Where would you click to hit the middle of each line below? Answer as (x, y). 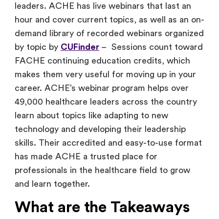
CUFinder (80, 47)
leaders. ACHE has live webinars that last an (103, 6)
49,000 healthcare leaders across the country (106, 102)
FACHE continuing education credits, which (102, 61)
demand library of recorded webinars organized (109, 33)
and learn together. (52, 184)
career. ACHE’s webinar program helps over (102, 88)
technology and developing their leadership (100, 129)
